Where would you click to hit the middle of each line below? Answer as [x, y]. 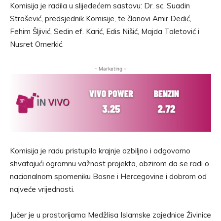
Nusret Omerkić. [37, 44]
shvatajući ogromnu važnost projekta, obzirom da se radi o [110, 164]
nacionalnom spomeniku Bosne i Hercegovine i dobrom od [108, 177]
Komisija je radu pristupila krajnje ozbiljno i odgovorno [100, 151]
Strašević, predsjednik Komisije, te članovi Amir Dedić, [101, 19]
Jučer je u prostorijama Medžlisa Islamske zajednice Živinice [110, 215]
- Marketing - [110, 69]
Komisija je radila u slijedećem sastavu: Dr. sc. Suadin [100, 6]
